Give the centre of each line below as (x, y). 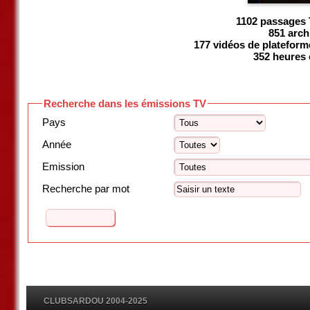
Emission (63, 166)
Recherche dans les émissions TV (125, 103)
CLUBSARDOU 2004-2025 (95, 301)
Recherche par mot (85, 189)
